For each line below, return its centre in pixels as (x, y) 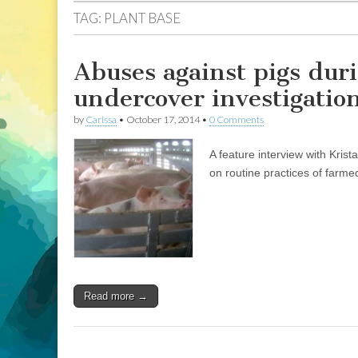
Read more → (116, 296)
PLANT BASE (142, 18)
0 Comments (237, 119)
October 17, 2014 (163, 119)
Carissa (101, 119)
